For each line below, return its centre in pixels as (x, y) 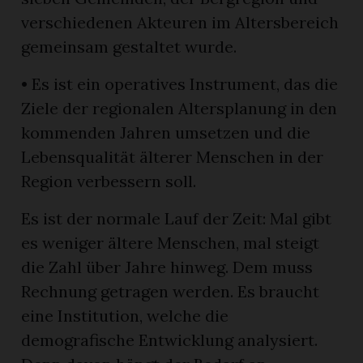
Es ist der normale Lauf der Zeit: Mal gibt (177, 218)
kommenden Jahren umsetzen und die (166, 132)
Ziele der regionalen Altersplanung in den (179, 108)
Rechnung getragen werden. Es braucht (171, 291)
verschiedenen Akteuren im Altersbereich (180, 22)
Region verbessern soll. (109, 181)
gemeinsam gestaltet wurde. (129, 46)
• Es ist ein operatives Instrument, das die (180, 83)
